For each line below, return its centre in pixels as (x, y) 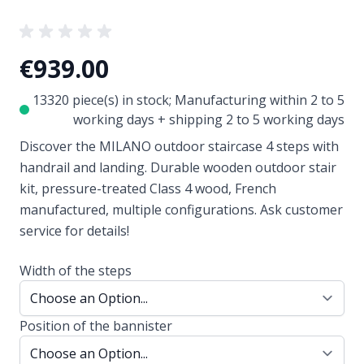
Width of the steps (76, 270)
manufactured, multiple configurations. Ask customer (181, 209)
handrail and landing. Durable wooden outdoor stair (178, 167)
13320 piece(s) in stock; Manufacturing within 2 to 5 (188, 100)
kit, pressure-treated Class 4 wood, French (148, 188)
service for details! (74, 230)
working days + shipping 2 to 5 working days (209, 119)
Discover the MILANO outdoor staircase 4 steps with (179, 146)
